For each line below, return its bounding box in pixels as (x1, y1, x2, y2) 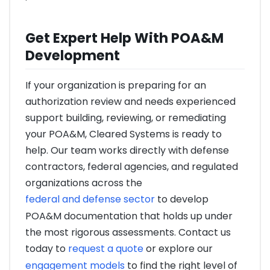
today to (25, 242, 68, 256)
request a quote (68, 242, 143, 256)
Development (25, 46, 120, 66)
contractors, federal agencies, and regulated (25, 160, 238, 174)
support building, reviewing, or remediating (25, 111, 226, 125)
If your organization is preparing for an (25, 78, 206, 93)
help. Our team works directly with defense (25, 143, 229, 158)
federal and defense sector (25, 192, 155, 207)
